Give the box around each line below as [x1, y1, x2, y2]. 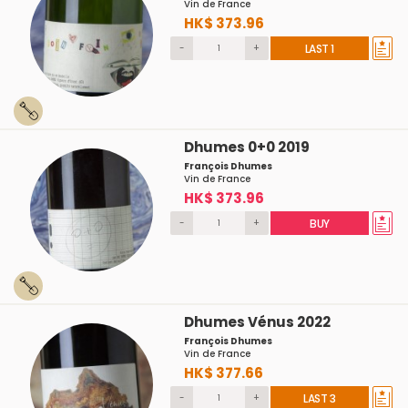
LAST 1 [304, 41, 334, 56]
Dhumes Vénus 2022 [183, 312, 331, 331]
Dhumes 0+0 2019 [183, 138, 310, 157]
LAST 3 [303, 391, 336, 406]
